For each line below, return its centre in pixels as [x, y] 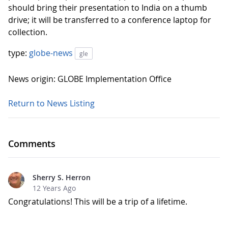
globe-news [52, 53]
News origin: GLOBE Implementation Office [90, 79]
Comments [32, 144]
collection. [28, 32]
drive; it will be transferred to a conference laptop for [110, 20]
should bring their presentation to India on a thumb [108, 8]
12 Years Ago [54, 188]
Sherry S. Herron [62, 177]
